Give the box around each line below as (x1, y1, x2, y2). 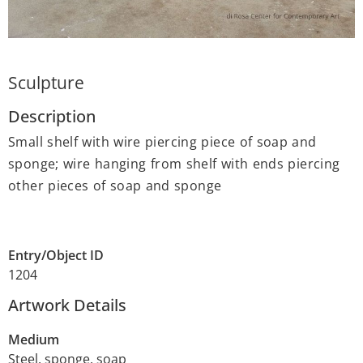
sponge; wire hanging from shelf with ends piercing (8, 154, 340, 173)
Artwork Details (8, 293, 126, 316)
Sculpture (8, 70, 84, 94)
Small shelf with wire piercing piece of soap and (8, 132, 317, 151)
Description (8, 105, 96, 127)
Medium (8, 330, 59, 348)
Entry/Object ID (8, 246, 104, 264)
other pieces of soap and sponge (8, 176, 222, 194)
